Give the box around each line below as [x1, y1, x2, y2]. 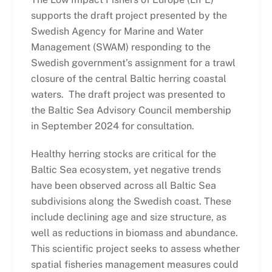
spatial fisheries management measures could [30, 259, 239, 271]
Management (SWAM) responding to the [30, 41, 211, 53]
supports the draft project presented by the [30, 9, 227, 21]
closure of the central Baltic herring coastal [30, 72, 226, 84]
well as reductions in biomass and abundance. [30, 227, 238, 239]
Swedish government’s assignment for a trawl [30, 56, 236, 69]
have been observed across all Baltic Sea [30, 180, 216, 192]
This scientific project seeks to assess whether [30, 243, 240, 255]
